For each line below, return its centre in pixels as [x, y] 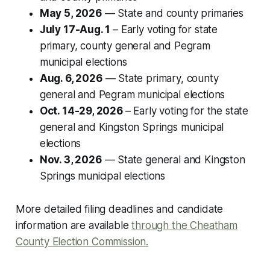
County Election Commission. [82, 242]
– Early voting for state [165, 30]
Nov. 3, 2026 [71, 160]
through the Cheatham [184, 226]
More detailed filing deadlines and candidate [119, 209]
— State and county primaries [172, 14]
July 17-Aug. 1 [76, 30]
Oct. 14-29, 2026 [82, 111]
